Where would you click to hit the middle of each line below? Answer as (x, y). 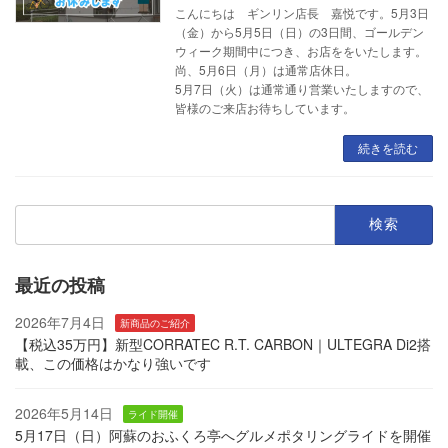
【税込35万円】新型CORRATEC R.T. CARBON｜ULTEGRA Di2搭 (223, 343)
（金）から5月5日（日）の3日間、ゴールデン (300, 31)
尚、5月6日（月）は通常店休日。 (266, 69)
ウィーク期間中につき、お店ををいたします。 (301, 50)
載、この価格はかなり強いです (113, 362)
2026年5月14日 (64, 412)
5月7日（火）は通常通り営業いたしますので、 (302, 88)
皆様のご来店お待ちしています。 (265, 107)
